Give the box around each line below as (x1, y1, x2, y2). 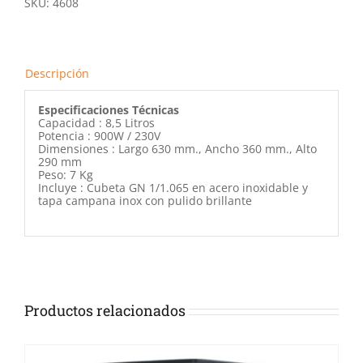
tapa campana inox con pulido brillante (37, 192, 252, 208)
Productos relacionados (24, 301, 186, 321)
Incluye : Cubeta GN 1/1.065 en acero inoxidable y (37, 179, 308, 195)
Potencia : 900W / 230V (37, 127, 160, 143)
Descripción (25, 66, 89, 82)
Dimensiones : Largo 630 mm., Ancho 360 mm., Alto (37, 140, 317, 156)
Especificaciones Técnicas (37, 101, 179, 117)
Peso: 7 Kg (37, 166, 93, 182)
